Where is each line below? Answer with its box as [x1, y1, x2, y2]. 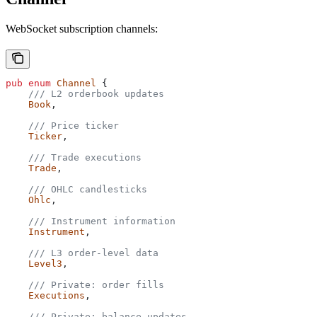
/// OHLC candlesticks [6, 184, 147, 195]
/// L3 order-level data [6, 248, 158, 259]
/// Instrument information [6, 216, 175, 227]
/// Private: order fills [6, 279, 164, 291]
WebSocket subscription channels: [6, 23, 158, 35]
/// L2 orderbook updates [6, 88, 164, 100]
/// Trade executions [6, 152, 142, 163]
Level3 [6, 258, 62, 270]
